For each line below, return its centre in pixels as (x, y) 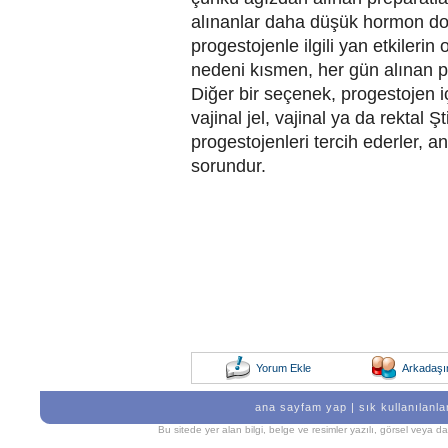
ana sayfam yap (301, 407)
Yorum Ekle (283, 368)
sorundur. (228, 165)
